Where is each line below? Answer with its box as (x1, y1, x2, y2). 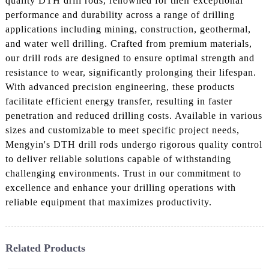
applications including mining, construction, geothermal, (5, 23, 251, 34)
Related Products (5, 241, 85, 254)
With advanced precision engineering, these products (5, 81, 235, 92)
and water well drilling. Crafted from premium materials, (5, 38, 252, 49)
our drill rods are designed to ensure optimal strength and (5, 52, 255, 63)
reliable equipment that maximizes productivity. (5, 196, 212, 207)
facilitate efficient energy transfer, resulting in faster (5, 95, 232, 106)
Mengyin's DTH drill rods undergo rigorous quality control (5, 139, 262, 150)
